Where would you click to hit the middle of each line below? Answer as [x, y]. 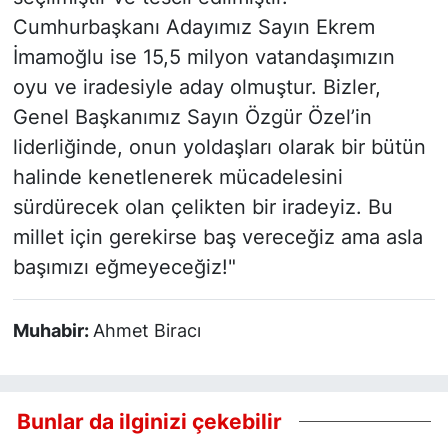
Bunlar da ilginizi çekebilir [149, 420]
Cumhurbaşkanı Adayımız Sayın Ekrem [193, 26]
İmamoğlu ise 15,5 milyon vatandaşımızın [203, 56]
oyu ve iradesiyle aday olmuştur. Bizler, [196, 86]
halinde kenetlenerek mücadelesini [177, 176]
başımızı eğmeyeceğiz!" [124, 266]
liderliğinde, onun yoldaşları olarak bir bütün [219, 146]
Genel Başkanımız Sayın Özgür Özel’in [192, 116]
